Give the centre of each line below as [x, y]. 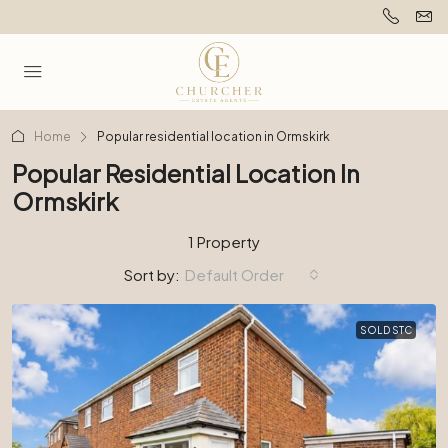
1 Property [224, 241]
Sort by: [152, 274]
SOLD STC [386, 330]
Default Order [234, 274]
